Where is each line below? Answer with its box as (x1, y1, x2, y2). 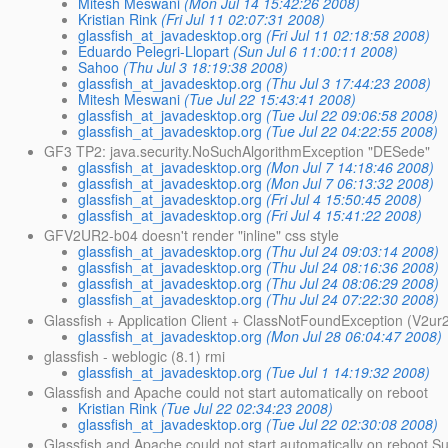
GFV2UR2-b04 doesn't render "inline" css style (44, 225, 340, 246)
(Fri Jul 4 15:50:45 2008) (266, 189, 423, 210)
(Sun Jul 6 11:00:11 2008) (233, 41, 399, 62)
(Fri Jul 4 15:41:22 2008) (266, 205, 423, 226)
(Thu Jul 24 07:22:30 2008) (266, 289, 440, 310)
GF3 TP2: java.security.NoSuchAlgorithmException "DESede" (44, 141, 431, 162)
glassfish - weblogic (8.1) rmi (44, 345, 226, 366)
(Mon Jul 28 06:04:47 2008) (266, 325, 443, 346)
